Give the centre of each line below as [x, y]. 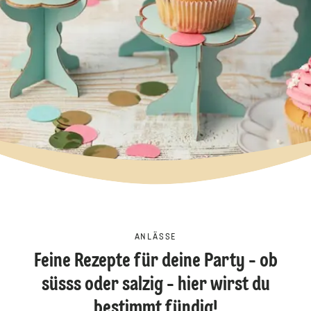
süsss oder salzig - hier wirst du [155, 285]
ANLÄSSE [155, 237]
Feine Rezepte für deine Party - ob [155, 262]
